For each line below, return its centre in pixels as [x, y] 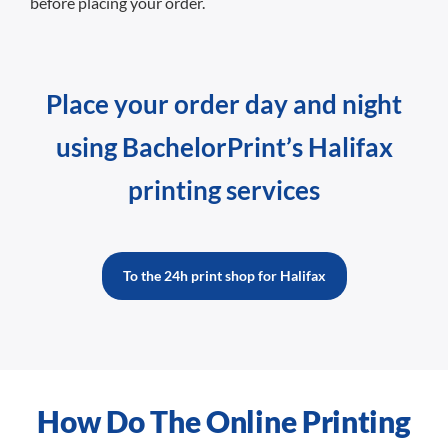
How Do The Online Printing [224, 421]
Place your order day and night [224, 104]
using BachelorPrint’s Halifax [224, 147]
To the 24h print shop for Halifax [224, 276]
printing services [224, 190]
